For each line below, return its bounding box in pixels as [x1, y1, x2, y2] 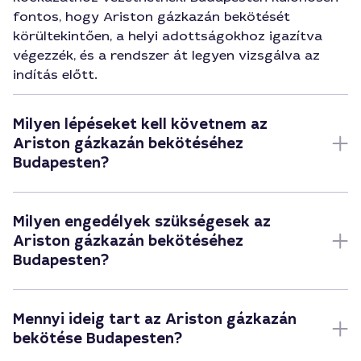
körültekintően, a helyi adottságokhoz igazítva [13, 27, 322, 44]
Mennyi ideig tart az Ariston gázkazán [13, 309, 297, 329]
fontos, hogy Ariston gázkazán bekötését [13, 8, 290, 25]
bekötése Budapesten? [13, 329, 182, 348]
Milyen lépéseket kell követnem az [13, 114, 268, 134]
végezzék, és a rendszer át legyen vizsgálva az [13, 47, 320, 64]
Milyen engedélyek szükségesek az [13, 212, 271, 231]
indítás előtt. [13, 66, 98, 83]
